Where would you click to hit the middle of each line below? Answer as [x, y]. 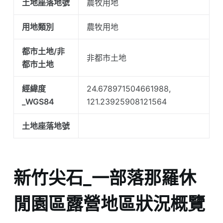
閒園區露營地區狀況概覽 [109, 203]
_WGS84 [38, 102]
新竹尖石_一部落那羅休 [105, 177]
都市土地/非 [43, 52]
